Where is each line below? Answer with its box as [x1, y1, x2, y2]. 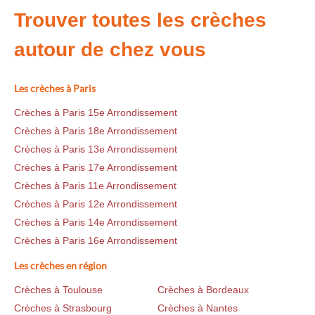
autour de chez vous [14, 39, 206, 61]
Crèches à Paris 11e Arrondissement [14, 180, 176, 192]
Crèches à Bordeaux [157, 284, 249, 296]
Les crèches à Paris [14, 82, 96, 95]
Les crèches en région [14, 259, 107, 272]
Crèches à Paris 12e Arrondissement [14, 198, 177, 210]
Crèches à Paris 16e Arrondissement [14, 235, 177, 247]
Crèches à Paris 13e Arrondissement [14, 143, 177, 155]
